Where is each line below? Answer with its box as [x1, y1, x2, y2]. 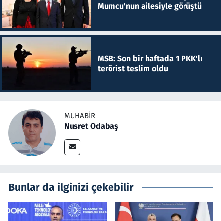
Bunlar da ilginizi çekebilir [8, 181, 134, 194]
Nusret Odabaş [64, 121, 118, 131]
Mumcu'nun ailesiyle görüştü [97, 1, 202, 11]
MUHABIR [64, 111, 95, 120]
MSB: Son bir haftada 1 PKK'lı [97, 53, 203, 63]
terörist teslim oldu [97, 63, 168, 73]
